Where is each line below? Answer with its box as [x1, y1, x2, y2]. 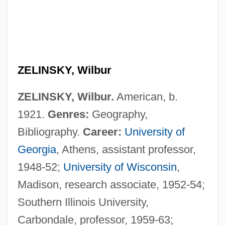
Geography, [88, 107, 148, 121]
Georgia [17, 143, 56, 156]
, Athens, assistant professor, [56, 143, 196, 156]
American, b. [114, 90, 178, 103]
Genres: [47, 107, 89, 121]
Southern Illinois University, [17, 195, 149, 208]
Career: [82, 125, 122, 138]
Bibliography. [17, 125, 83, 138]
